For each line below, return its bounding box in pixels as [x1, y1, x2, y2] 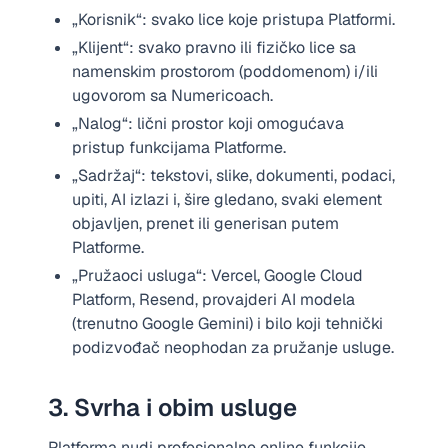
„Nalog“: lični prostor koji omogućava [72, 113, 344, 134]
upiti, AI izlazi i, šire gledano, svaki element [72, 189, 382, 210]
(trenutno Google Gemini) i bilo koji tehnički [72, 313, 383, 334]
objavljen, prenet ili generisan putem [72, 213, 339, 234]
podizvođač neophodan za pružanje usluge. [72, 337, 394, 358]
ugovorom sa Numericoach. [72, 85, 273, 106]
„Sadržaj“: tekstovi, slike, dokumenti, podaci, [72, 165, 395, 186]
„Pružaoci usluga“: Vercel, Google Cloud [72, 265, 363, 286]
